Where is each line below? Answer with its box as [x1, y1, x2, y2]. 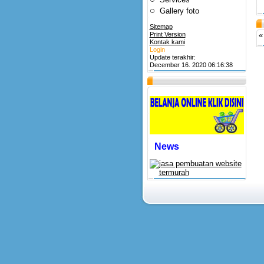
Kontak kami [149, 38, 185, 45]
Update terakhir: [149, 54, 196, 61]
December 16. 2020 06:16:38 [149, 61, 233, 68]
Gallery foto [159, 6, 199, 15]
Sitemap [149, 23, 173, 30]
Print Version [149, 31, 186, 38]
